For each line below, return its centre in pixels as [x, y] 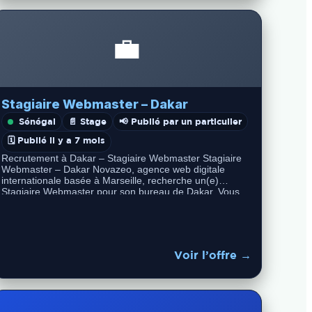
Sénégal [37, 121]
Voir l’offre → [212, 255]
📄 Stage [87, 121]
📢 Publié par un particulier [180, 121]
